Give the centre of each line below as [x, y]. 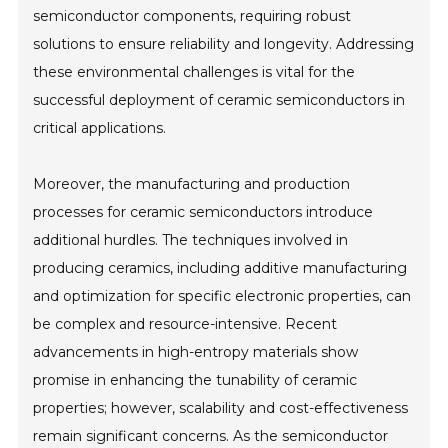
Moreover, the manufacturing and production [192, 183]
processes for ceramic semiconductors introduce [203, 211]
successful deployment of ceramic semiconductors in [219, 99]
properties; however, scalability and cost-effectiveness [221, 407]
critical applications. [100, 127]
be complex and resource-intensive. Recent [185, 323]
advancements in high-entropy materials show [196, 351]
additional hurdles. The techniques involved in [191, 239]
